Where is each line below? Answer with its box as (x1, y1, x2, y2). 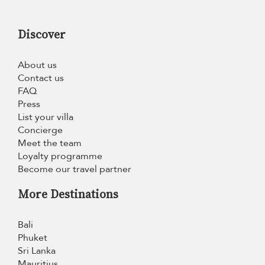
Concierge (18, 124, 63, 137)
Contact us (18, 72, 64, 85)
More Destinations (18, 186, 118, 203)
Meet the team (18, 137, 82, 150)
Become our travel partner (18, 163, 131, 176)
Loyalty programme (18, 150, 102, 163)
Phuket (18, 231, 47, 245)
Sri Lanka (18, 244, 56, 258)
